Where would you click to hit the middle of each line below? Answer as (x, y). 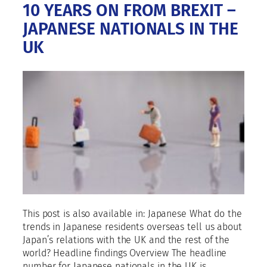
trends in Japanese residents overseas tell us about (132, 227)
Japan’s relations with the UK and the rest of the (126, 240)
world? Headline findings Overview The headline (125, 253)
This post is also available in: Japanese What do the (132, 214)
